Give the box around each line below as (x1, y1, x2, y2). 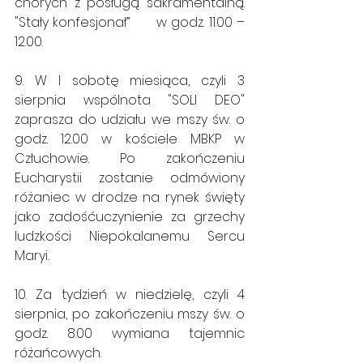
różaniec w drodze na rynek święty (15, 188, 245, 207)
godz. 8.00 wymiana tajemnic (15, 324, 245, 343)
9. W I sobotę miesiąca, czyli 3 (15, 71, 245, 90)
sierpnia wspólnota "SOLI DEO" (15, 91, 245, 109)
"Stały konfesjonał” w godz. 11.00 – (15, 13, 245, 32)
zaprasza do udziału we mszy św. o (15, 110, 245, 129)
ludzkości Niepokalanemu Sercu (15, 227, 245, 246)
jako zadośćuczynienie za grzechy (15, 207, 245, 226)
